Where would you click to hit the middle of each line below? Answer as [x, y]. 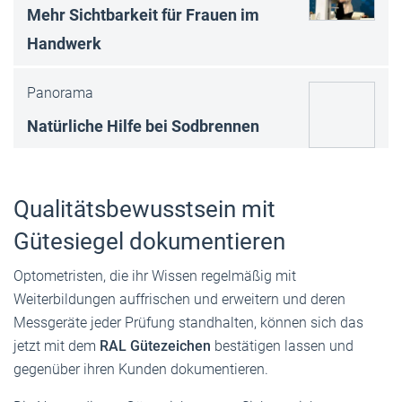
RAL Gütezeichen [155, 346]
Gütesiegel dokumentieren [149, 242]
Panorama [60, 92]
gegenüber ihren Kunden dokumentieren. [141, 370]
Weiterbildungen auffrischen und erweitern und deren [179, 300]
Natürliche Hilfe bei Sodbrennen [143, 126]
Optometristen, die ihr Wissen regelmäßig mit [155, 276]
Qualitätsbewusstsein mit [144, 210]
